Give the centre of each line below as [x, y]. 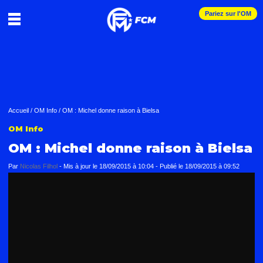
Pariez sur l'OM [228, 14]
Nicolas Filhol [39, 166]
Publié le [172, 166]
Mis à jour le [81, 166]
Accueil [18, 110]
